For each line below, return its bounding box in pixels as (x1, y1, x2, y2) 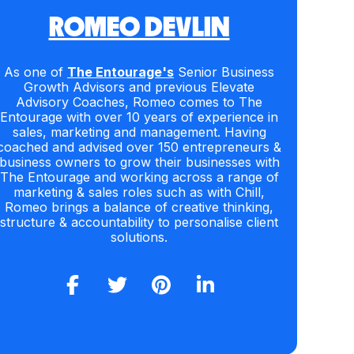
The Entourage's (67, 64, 174, 81)
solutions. (111, 229, 168, 246)
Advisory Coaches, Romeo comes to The (16, 94, 262, 111)
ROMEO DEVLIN (48, 14, 230, 42)
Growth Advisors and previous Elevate (24, 79, 254, 96)
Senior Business (174, 64, 274, 81)
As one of (4, 64, 67, 81)
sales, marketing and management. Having (12, 124, 266, 141)
